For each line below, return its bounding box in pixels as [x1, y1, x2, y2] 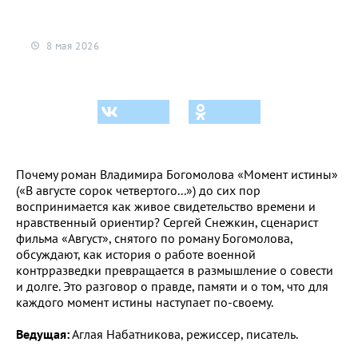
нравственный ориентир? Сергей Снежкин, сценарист [16, 213, 318, 230]
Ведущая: [16, 325, 70, 342]
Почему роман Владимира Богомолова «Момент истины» [16, 165, 338, 182]
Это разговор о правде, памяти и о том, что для [63, 277, 328, 294]
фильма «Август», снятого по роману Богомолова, [16, 229, 292, 246]
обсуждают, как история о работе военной [16, 245, 256, 262]
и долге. [16, 277, 63, 294]
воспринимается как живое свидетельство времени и [16, 197, 316, 214]
